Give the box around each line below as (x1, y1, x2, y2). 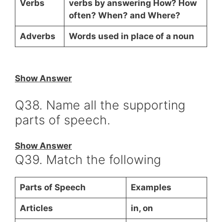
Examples (130, 182, 171, 192)
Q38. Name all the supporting (15, 97, 185, 112)
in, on (130, 203, 153, 213)
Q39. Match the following (15, 152, 161, 167)
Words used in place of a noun (68, 31, 194, 41)
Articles (19, 203, 53, 213)
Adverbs (19, 31, 55, 41)
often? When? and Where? (68, 10, 180, 20)
